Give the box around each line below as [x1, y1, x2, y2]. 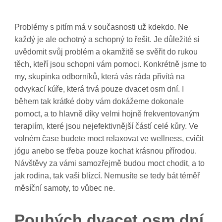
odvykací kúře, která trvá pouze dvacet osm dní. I [14, 85, 184, 93]
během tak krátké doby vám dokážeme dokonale [14, 97, 184, 106]
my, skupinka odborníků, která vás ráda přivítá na [14, 72, 185, 81]
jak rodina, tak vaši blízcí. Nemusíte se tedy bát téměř [14, 171, 200, 180]
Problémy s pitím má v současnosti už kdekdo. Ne [14, 23, 189, 31]
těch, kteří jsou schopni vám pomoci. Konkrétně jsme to [14, 60, 207, 68]
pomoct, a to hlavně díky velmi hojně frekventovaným [14, 110, 200, 118]
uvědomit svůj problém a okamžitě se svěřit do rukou [14, 48, 198, 56]
